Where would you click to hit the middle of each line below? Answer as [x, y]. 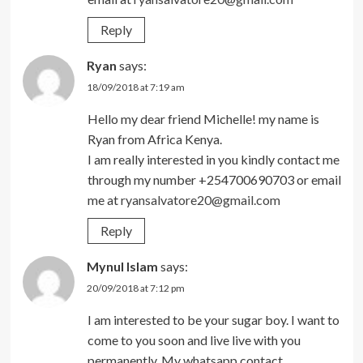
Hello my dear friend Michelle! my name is [203, 118]
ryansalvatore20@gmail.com [200, 199]
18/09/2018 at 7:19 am [135, 87]
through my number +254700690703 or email [214, 179]
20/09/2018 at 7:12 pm [135, 288]
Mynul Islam [122, 266]
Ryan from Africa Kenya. [154, 139]
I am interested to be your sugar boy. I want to [213, 319]
